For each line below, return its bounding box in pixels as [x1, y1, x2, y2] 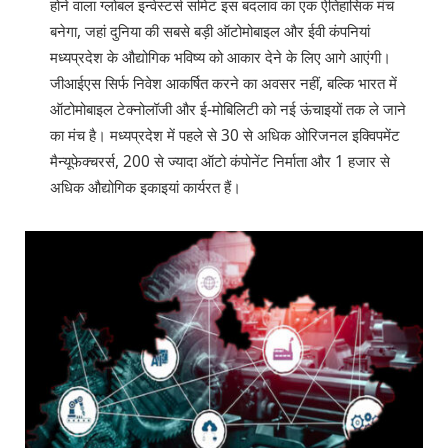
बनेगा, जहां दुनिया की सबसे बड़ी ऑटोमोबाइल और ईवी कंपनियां [50, 21, 370, 43]
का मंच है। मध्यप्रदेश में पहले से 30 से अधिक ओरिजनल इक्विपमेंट [50, 125, 400, 147]
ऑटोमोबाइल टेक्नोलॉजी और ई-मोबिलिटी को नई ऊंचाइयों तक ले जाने [50, 99, 406, 121]
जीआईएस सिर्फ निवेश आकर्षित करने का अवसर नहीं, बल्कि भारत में [50, 73, 397, 95]
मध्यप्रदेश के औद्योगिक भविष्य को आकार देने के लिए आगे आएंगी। [50, 47, 391, 69]
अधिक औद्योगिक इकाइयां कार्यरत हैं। [50, 177, 241, 199]
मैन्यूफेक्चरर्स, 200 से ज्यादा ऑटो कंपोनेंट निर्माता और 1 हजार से [50, 151, 390, 173]
